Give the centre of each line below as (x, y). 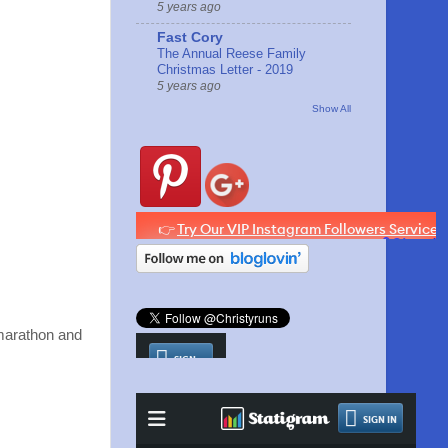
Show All (331, 108)
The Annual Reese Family (231, 53)
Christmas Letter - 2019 (225, 69)
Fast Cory (190, 37)
